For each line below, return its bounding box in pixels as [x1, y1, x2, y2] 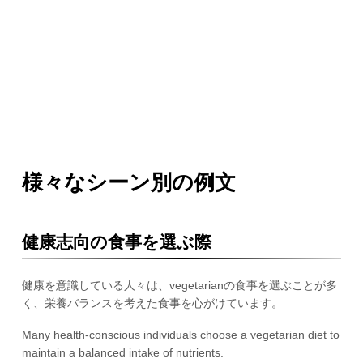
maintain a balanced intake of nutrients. [21, 345, 224, 359]
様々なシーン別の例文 [21, 169, 236, 194]
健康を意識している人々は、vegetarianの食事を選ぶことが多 [21, 278, 337, 292]
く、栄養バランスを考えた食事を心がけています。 [21, 296, 283, 310]
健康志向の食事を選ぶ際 [21, 232, 211, 251]
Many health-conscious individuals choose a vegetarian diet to [21, 327, 340, 341]
